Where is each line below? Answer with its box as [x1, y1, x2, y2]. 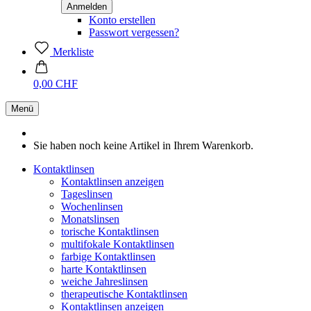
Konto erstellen [89, 14, 155, 26]
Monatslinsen [61, 213, 119, 225]
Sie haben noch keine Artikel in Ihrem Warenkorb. [33, 140, 253, 151]
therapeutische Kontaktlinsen [61, 288, 187, 300]
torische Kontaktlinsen [61, 226, 159, 237]
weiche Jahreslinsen [61, 276, 148, 287]
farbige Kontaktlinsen [61, 251, 155, 262]
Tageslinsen [61, 188, 112, 200]
